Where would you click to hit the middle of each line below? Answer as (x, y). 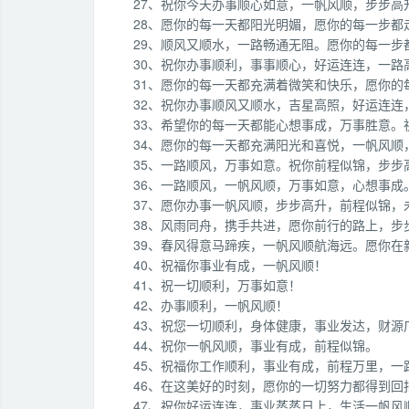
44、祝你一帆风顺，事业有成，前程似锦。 (256, 345)
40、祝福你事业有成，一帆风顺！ (230, 265)
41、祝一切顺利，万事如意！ (217, 285)
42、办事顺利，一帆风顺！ (211, 305)
